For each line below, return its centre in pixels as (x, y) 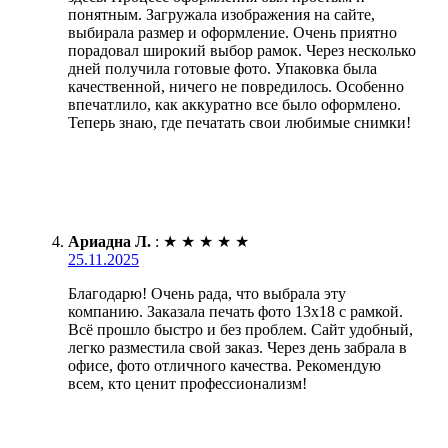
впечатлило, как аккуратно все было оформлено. (234, 104)
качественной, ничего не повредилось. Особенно (236, 86)
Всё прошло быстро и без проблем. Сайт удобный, (240, 329)
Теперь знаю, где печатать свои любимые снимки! (239, 122)
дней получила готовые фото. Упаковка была (222, 68)
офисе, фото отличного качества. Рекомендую (224, 365)
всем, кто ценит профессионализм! (187, 383)
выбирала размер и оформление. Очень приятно (232, 32)
